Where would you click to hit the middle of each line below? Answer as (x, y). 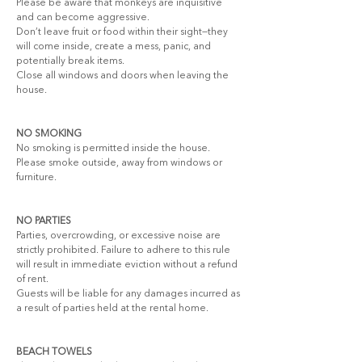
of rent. (32, 280)
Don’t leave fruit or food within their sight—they (123, 32)
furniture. (36, 178)
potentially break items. (70, 61)
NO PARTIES (44, 221)
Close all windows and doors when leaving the (124, 76)
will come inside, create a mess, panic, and (115, 47)
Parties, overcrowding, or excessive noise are (120, 236)
